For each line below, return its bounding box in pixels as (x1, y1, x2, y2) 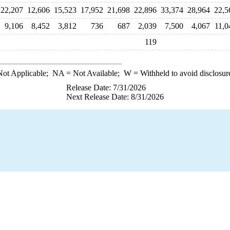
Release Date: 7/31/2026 (66, 83, 146, 92)
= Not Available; (64, 69, 124, 78)
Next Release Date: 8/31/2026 (66, 92, 164, 101)
